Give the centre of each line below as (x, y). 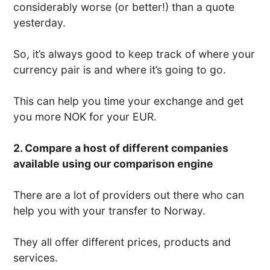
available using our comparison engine (114, 164)
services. (36, 258)
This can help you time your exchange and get (129, 101)
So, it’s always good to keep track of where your (134, 54)
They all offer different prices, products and (122, 242)
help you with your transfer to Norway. (110, 211)
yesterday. (40, 23)
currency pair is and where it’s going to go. (120, 70)
